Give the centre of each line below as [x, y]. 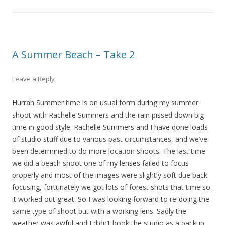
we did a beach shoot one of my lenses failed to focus [100, 163]
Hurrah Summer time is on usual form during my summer [105, 103]
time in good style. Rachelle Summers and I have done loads [110, 127]
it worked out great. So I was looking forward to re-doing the [111, 199]
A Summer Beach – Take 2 [73, 55]
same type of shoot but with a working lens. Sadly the [99, 211]
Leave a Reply [33, 79]
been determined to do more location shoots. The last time [109, 151]
